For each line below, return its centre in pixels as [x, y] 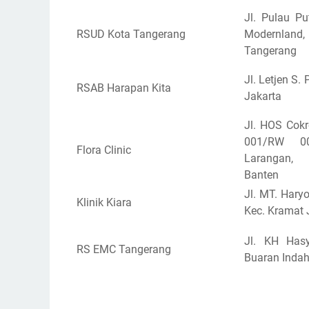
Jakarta [264, 96]
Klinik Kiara [104, 202]
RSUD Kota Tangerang [131, 34]
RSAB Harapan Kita [125, 88]
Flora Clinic [104, 150]
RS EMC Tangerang [125, 249]
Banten [261, 175]
